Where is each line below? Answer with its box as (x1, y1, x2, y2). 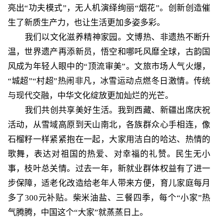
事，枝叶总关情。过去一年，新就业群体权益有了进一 (7, 164, 211, 174)
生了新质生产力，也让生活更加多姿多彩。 (7, 18, 165, 28)
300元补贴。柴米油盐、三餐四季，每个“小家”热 (25, 193, 211, 203)
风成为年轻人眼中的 (7, 62, 84, 72)
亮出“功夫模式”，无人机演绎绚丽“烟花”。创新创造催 (7, 3, 211, 13)
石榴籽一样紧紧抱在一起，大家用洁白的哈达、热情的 (7, 135, 211, 145)
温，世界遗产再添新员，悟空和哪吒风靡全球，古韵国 (7, 47, 211, 57)
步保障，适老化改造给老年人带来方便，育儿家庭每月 (7, 179, 211, 188)
